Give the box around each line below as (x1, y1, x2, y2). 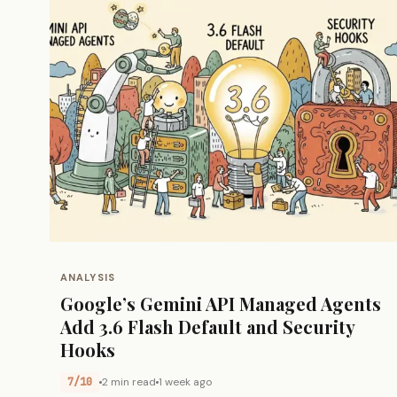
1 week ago (159, 374, 212, 389)
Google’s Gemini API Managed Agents (60, 291, 381, 315)
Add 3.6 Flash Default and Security (60, 314, 355, 339)
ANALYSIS (60, 270, 115, 284)
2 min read (102, 374, 156, 389)
